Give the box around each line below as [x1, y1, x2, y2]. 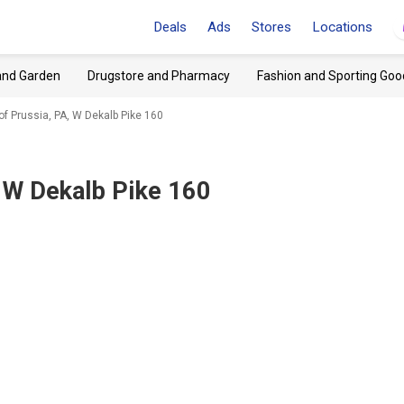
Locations [312, 19, 372, 35]
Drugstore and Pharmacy [87, 69, 230, 83]
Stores [252, 19, 291, 35]
